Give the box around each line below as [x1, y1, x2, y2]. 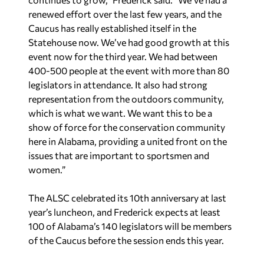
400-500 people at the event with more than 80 [28, 65, 229, 76]
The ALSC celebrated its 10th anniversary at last [28, 192, 226, 203]
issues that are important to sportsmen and [28, 150, 209, 161]
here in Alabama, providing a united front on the [28, 136, 227, 147]
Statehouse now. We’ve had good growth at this [28, 37, 229, 48]
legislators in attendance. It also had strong [28, 79, 207, 90]
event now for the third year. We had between [28, 51, 217, 62]
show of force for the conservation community [28, 121, 225, 133]
